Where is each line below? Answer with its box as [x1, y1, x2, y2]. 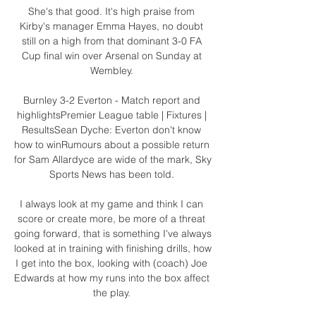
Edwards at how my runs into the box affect [14, 271, 209, 284]
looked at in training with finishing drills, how [14, 241, 212, 255]
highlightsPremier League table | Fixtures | [16, 108, 207, 121]
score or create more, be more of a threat [18, 212, 205, 225]
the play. [92, 286, 133, 299]
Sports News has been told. [49, 167, 177, 181]
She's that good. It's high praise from [28, 4, 195, 18]
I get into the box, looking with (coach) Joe [16, 256, 207, 269]
